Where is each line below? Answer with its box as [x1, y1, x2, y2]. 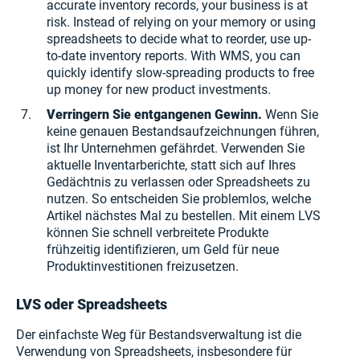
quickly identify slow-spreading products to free [47, 65, 314, 80]
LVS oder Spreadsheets [16, 296, 167, 313]
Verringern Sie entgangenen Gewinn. [47, 107, 265, 122]
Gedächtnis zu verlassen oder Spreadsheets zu [47, 174, 310, 190]
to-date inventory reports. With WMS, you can [47, 48, 301, 63]
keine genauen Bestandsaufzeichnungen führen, [47, 124, 319, 139]
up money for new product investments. [47, 82, 271, 97]
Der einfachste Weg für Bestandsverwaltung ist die [16, 327, 301, 342]
